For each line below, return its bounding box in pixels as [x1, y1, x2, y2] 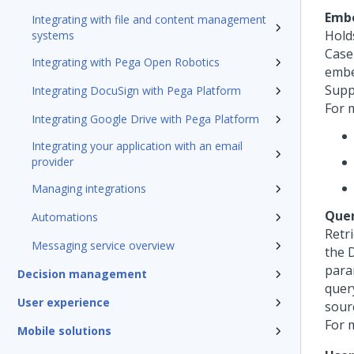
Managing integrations [32, 181, 146, 196]
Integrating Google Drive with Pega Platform [32, 111, 259, 126]
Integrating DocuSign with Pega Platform [32, 83, 241, 98]
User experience [17, 295, 110, 310]
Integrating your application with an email [32, 138, 243, 153]
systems [32, 28, 74, 43]
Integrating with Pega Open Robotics [32, 55, 220, 70]
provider [32, 154, 73, 169]
